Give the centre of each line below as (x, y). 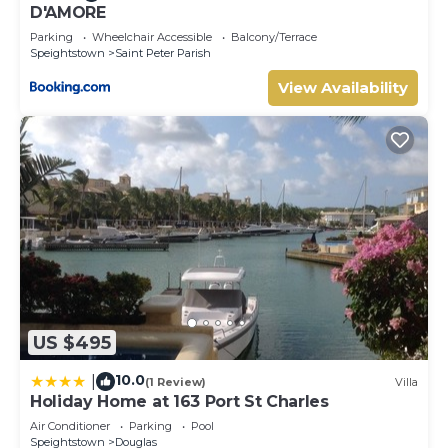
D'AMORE (68, 12)
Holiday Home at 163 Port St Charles (179, 402)
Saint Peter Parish (163, 52)
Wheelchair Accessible (152, 36)
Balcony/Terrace (274, 36)
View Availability (343, 87)
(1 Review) (175, 381)
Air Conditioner (70, 426)
